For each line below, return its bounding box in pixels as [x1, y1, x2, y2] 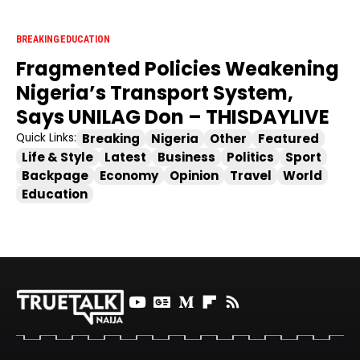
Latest [104, 148, 146, 166]
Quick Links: [16, 130, 76, 146]
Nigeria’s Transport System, [16, 79, 293, 106]
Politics [227, 148, 274, 166]
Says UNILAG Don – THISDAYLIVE [16, 103, 329, 130]
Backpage [22, 166, 88, 184]
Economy [100, 166, 158, 184]
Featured [258, 129, 319, 147]
